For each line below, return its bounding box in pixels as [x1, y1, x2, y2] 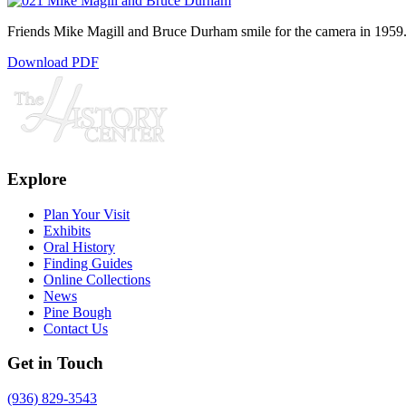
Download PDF [7, 53, 99, 70]
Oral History [43, 238, 115, 255]
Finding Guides [43, 255, 132, 271]
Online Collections [43, 271, 150, 287]
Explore [7, 169, 66, 189]
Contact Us [43, 320, 108, 336]
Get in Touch [7, 353, 103, 373]
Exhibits [43, 222, 91, 238]
